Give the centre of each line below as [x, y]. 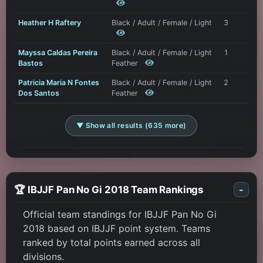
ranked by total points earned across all [112, 243]
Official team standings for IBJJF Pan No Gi [120, 215]
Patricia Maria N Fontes [58, 83]
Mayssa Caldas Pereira [58, 53]
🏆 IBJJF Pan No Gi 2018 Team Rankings [109, 189]
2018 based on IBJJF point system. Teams [117, 229]
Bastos [30, 63]
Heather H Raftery [49, 23]
